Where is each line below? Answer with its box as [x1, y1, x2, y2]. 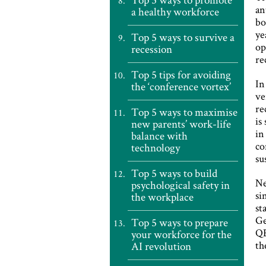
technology [131, 140, 180, 155]
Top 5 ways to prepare [131, 215, 228, 230]
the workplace [131, 189, 194, 204]
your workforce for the [131, 227, 232, 242]
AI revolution [131, 239, 191, 254]
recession [131, 42, 172, 56]
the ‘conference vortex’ [131, 79, 231, 94]
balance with [131, 128, 188, 143]
